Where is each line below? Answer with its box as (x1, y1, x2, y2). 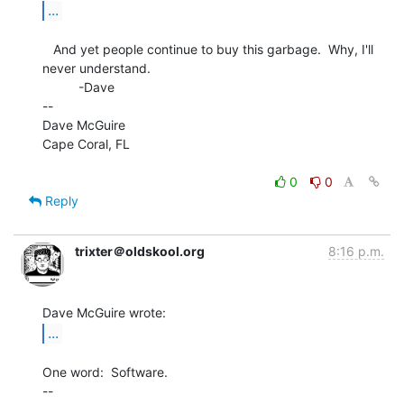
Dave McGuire (42, 116, 125, 133)
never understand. (42, 60, 151, 76)
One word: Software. (42, 363, 168, 380)
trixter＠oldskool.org (75, 243, 205, 259)
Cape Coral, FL (42, 135, 130, 151)
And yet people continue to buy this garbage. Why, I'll (42, 41, 53, 57)
